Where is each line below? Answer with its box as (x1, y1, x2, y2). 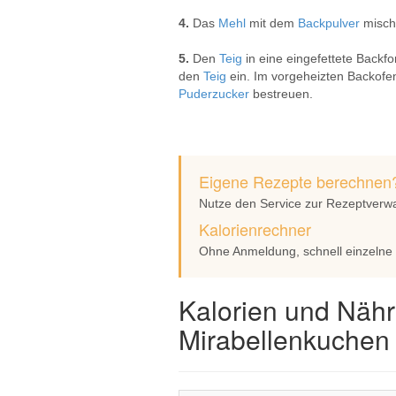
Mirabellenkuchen (179, 320, 390, 358)
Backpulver (298, 16, 363, 30)
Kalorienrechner (199, 217, 311, 240)
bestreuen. (253, 87, 313, 101)
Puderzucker (179, 87, 253, 101)
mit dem (249, 16, 298, 30)
